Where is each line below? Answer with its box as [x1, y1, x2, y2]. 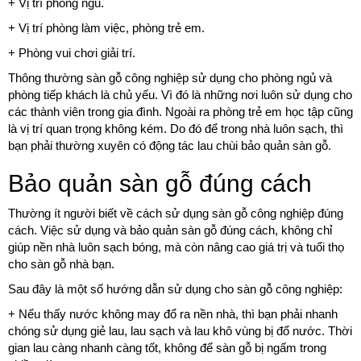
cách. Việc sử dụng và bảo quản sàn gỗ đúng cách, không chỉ [8, 223, 332, 238]
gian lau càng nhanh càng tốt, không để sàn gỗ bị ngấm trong [8, 341, 326, 355]
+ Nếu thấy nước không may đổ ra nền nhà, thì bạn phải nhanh [8, 307, 338, 322]
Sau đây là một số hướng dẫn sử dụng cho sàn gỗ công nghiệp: [8, 282, 342, 297]
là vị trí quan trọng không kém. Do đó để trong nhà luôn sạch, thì [8, 122, 343, 136]
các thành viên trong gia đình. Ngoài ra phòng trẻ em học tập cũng [8, 105, 353, 119]
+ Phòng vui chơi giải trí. [8, 46, 135, 60]
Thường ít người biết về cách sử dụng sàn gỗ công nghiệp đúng [8, 206, 343, 221]
